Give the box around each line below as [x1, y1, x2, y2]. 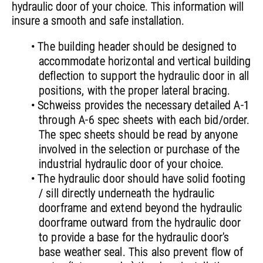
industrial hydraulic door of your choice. [39, 157, 224, 171]
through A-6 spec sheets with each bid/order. [39, 113, 250, 127]
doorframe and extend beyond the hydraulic [39, 201, 242, 215]
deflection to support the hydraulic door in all [39, 69, 249, 83]
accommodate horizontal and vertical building [39, 54, 251, 69]
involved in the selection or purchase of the [39, 142, 240, 157]
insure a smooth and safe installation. [12, 14, 184, 28]
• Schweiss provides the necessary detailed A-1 [31, 98, 249, 113]
